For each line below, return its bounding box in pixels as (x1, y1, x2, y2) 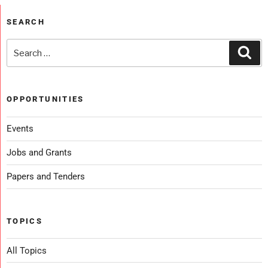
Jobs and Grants (7, 147, 72, 159)
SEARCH (7, 17, 45, 26)
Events (7, 123, 33, 135)
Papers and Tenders (7, 171, 85, 182)
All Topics (7, 245, 47, 256)
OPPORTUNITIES (7, 95, 84, 104)
